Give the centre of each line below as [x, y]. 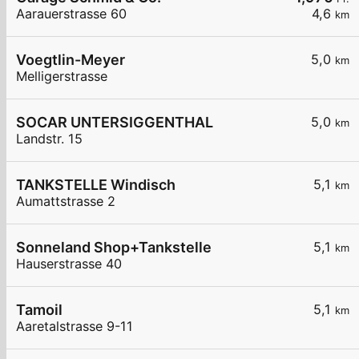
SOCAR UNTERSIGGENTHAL [115, 123]
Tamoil [39, 310]
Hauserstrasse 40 [69, 264]
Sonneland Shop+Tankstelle [114, 248]
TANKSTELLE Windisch [96, 185]
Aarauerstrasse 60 [71, 14]
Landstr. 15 [49, 139]
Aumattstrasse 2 [66, 202]
